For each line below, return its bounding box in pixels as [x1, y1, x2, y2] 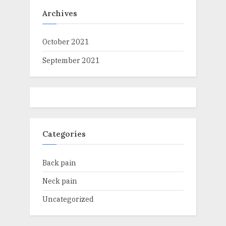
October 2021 [42, 37, 89, 47]
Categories [42, 129, 86, 139]
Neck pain [42, 176, 77, 186]
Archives [42, 8, 77, 18]
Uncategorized [42, 194, 94, 204]
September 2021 [42, 55, 100, 65]
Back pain [42, 157, 76, 167]
